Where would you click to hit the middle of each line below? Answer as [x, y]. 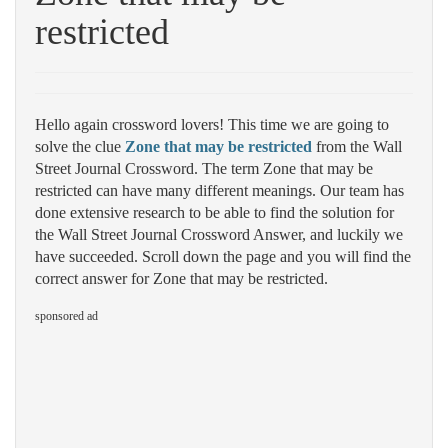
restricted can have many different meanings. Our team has [219, 190]
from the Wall [357, 146]
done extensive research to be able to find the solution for [214, 212]
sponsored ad [66, 316]
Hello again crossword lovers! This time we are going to [212, 124]
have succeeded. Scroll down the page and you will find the [223, 256]
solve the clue [80, 146]
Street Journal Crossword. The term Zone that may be [204, 168]
